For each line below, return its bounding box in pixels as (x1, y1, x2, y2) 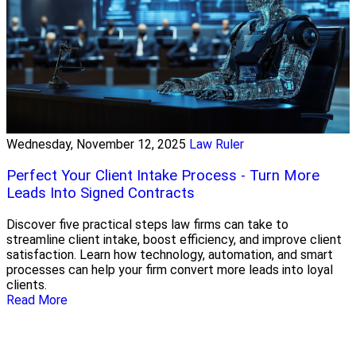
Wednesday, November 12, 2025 (6, 137, 186, 153)
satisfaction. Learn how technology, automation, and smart (6, 246, 333, 262)
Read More (6, 292, 68, 308)
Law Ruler (189, 137, 244, 153)
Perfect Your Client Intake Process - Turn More (6, 166, 319, 184)
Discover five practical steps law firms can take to (6, 216, 288, 232)
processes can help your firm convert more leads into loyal (6, 261, 333, 277)
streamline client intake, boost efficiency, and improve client (6, 231, 342, 247)
